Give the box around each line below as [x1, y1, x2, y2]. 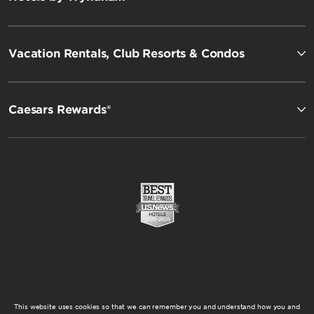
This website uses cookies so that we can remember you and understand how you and [14, 302, 300, 310]
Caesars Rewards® [8, 102, 111, 116]
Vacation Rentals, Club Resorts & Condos [8, 46, 245, 60]
